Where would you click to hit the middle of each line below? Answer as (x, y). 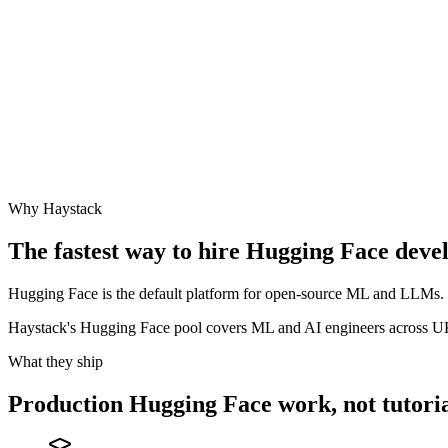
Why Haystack (55, 208)
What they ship (55, 361)
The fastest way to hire (127, 250)
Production (68, 403)
